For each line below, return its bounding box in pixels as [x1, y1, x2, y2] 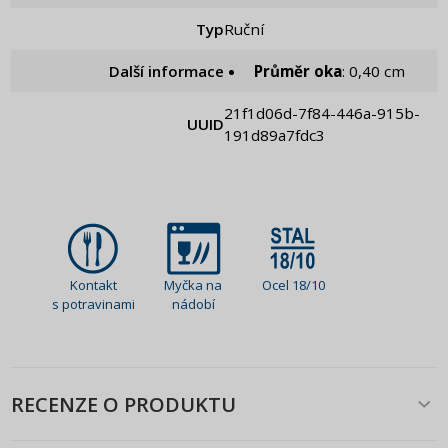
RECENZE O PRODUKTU [11, 390, 236, 418]
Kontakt [69, 276, 117, 295]
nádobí [171, 295, 215, 314]
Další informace [109, 61, 224, 82]
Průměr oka [262, 61, 342, 82]
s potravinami [51, 295, 135, 314]
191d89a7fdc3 [224, 125, 325, 146]
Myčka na [164, 276, 222, 295]
